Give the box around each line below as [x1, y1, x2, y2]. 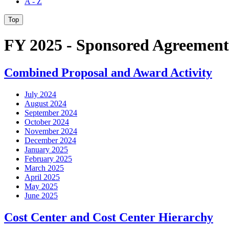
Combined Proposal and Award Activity [4, 65, 212, 79]
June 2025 [25, 191, 58, 200]
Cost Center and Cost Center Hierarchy [4, 210, 213, 224]
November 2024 [25, 126, 77, 135]
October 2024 [25, 117, 69, 126]
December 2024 [25, 135, 76, 145]
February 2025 [25, 154, 72, 163]
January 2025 [25, 145, 68, 154]
